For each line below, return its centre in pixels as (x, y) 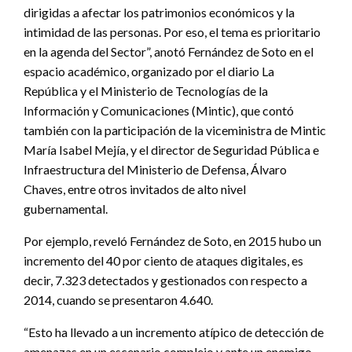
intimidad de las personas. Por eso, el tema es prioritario (172, 31)
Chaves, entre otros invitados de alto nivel (135, 189)
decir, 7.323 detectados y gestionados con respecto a (165, 280)
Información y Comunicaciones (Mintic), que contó (159, 110)
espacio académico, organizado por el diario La (149, 71)
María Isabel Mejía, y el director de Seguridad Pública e (171, 149)
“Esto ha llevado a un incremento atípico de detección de (174, 332)
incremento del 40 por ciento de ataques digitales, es (163, 260)
